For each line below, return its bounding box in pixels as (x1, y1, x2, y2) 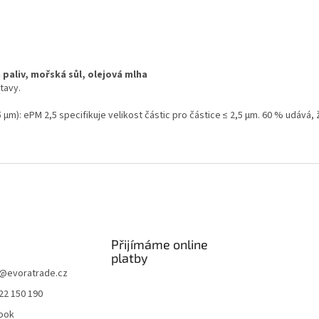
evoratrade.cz (7, 266, 68, 281)
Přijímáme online (110, 236, 208, 252)
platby (110, 249, 148, 266)
